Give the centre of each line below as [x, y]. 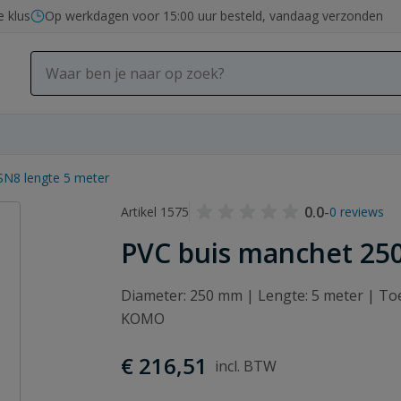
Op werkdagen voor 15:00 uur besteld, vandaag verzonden [214, 16]
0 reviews [357, 212]
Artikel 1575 [155, 212]
